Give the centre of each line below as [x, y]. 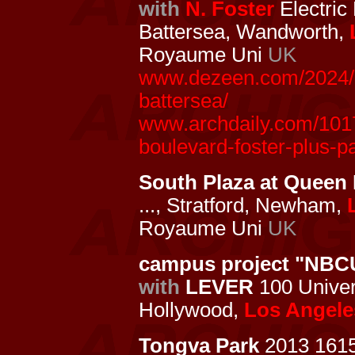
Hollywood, [191, 310]
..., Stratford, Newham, [243, 205]
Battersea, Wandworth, [244, 32]
